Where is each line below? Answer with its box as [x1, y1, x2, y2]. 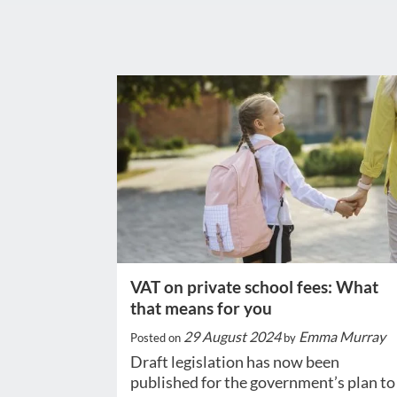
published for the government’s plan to [130, 372, 395, 393]
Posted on [130, 331, 183, 346]
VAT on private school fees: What [130, 276, 378, 298]
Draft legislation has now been [130, 352, 339, 372]
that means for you [130, 298, 272, 319]
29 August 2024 [183, 328, 281, 346]
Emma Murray [299, 328, 385, 346]
